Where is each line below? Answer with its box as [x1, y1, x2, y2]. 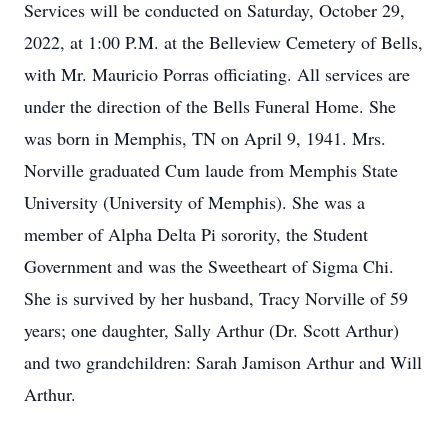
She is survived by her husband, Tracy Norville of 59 [24, 286, 408, 310]
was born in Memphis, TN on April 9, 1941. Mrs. [24, 126, 386, 150]
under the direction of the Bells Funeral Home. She [24, 94, 396, 118]
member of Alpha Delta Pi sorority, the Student [24, 222, 368, 246]
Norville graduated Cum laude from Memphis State [24, 158, 398, 182]
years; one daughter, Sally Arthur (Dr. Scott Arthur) [24, 318, 399, 342]
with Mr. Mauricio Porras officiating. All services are [24, 62, 410, 86]
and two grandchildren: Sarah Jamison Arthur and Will [24, 350, 422, 374]
